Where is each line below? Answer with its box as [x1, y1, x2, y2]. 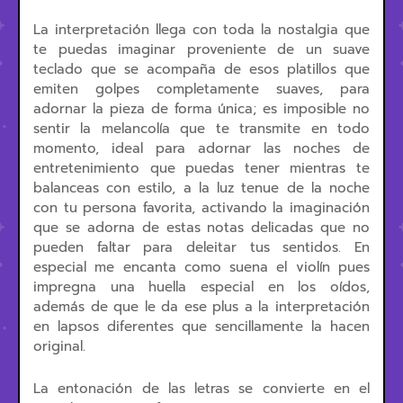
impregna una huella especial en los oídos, [33, 277, 370, 297]
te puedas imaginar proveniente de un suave [33, 40, 370, 59]
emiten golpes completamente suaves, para [33, 79, 370, 99]
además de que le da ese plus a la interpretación [33, 297, 370, 317]
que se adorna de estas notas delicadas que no [33, 218, 370, 237]
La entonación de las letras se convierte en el [33, 379, 370, 399]
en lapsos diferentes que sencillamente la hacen [33, 317, 370, 336]
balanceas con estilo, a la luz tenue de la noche [33, 178, 370, 198]
